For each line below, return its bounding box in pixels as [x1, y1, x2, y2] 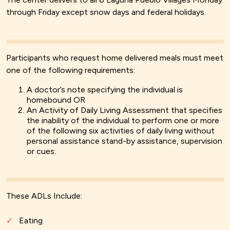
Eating [19, 216, 43, 226]
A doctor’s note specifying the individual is [27, 85, 183, 95]
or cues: [27, 146, 56, 157]
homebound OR [27, 95, 85, 105]
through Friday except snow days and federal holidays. [6, 7, 206, 17]
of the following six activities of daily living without [27, 126, 215, 136]
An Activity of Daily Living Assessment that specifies [27, 105, 222, 116]
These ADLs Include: [6, 191, 82, 201]
